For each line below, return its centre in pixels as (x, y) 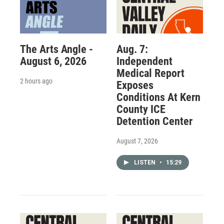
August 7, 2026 (137, 141)
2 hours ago (36, 81)
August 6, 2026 (53, 61)
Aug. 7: (132, 49)
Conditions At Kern (158, 97)
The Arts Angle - (56, 49)
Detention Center (154, 121)
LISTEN (145, 163)
